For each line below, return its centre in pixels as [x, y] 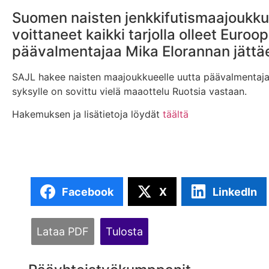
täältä [176, 114]
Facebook [88, 192]
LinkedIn [235, 192]
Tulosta [124, 232]
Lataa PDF [63, 232]
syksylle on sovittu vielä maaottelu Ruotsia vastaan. [129, 91]
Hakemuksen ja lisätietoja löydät [87, 114]
